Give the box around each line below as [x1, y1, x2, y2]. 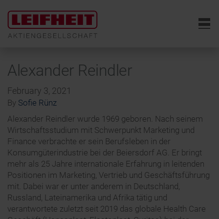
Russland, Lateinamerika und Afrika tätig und [7, 193, 167, 203]
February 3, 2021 [7, 86, 71, 96]
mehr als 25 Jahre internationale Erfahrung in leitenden [7, 159, 204, 169]
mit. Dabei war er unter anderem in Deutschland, [7, 181, 180, 192]
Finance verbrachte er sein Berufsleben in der [7, 136, 171, 147]
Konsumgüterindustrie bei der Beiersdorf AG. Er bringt [7, 148, 202, 158]
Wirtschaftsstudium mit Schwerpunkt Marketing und [7, 125, 195, 135]
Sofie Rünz [18, 98, 57, 108]
